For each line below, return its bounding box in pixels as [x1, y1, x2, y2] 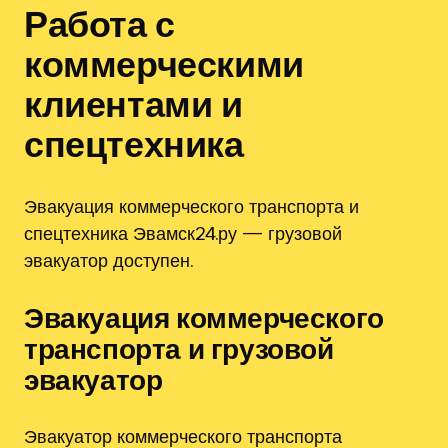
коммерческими [24, 41, 304, 84]
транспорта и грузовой [24, 332, 334, 366]
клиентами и [24, 81, 243, 124]
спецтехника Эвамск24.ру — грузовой [24, 222, 342, 245]
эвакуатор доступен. [24, 249, 193, 272]
